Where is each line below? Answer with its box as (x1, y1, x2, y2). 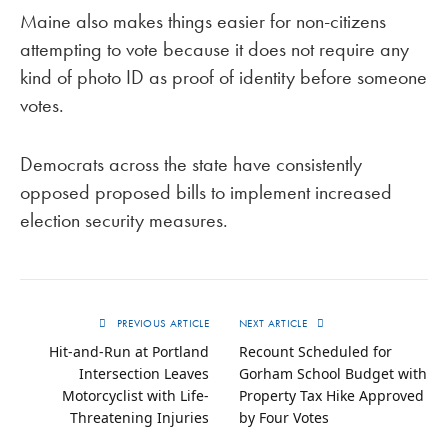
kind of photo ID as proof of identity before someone (20, 63, 427, 90)
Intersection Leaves (79, 363, 209, 383)
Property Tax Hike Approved (239, 385, 424, 405)
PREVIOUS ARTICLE (113, 315, 209, 330)
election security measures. (20, 206, 228, 233)
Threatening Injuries (70, 407, 209, 427)
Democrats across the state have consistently (20, 150, 362, 177)
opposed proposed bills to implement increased (20, 178, 392, 205)
